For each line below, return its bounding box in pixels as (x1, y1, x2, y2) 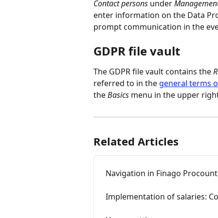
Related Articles (93, 133, 179, 148)
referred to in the (93, 77, 159, 89)
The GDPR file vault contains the (93, 66, 213, 77)
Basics (108, 89, 129, 100)
